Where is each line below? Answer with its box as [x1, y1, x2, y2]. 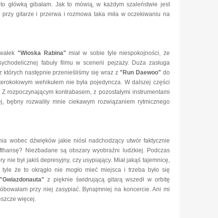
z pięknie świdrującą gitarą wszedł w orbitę [44, 176, 170, 183]
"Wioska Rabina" [18, 50, 66, 56]
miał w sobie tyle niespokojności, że [66, 50, 170, 56]
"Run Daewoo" [120, 69, 162, 76]
